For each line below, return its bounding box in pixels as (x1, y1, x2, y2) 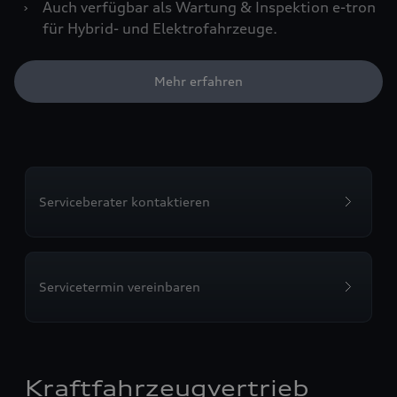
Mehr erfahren (154, 74, 243, 90)
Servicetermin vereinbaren (39, 279, 200, 295)
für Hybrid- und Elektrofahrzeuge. (43, 19, 277, 38)
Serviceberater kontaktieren (39, 194, 210, 210)
